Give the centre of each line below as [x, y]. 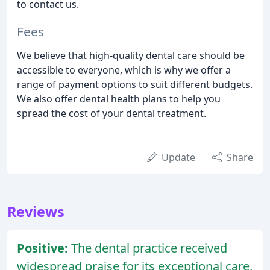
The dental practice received [149, 248]
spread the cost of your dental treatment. [111, 113]
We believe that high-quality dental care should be [131, 55]
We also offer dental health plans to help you [119, 99]
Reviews [36, 211]
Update [178, 157]
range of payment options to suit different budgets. [135, 84]
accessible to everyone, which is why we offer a [124, 70]
